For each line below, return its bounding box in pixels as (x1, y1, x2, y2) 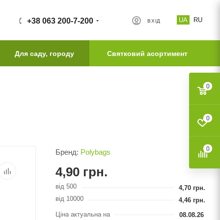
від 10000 (55, 195, 83, 202)
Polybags (81, 148, 110, 156)
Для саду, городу (14, 50, 74, 57)
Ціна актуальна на (55, 210, 110, 218)
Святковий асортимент (107, 50, 188, 57)
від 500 (55, 183, 77, 190)
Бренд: (55, 148, 81, 156)
